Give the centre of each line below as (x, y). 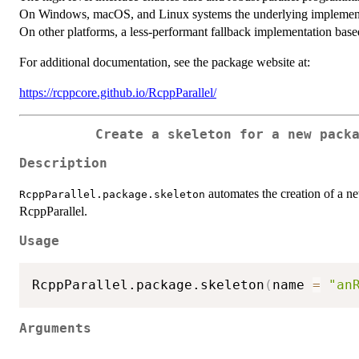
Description (63, 164)
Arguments (55, 328)
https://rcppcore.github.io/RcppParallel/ (118, 92)
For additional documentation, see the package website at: (165, 62)
